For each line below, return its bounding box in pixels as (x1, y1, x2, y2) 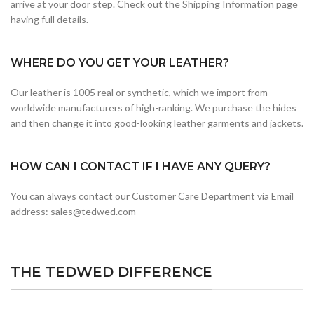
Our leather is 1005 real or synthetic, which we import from (11, 86, 268, 98)
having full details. (11, 13, 88, 25)
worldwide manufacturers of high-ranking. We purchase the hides (11, 101, 296, 114)
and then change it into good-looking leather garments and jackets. (11, 116, 303, 129)
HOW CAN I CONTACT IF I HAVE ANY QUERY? (11, 159, 271, 173)
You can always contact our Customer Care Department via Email (11, 189, 294, 202)
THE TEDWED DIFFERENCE (11, 263, 212, 280)
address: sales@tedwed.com (11, 205, 136, 217)
